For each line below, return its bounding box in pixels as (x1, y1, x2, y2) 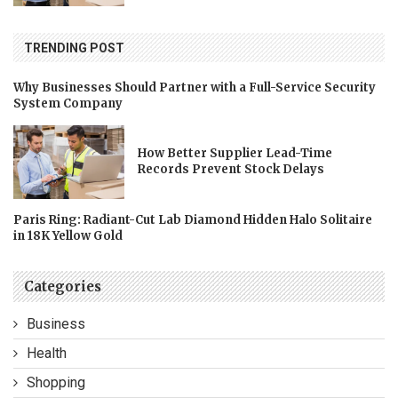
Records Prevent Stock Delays (138, 162, 325, 178)
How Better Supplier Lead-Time (138, 146, 333, 162)
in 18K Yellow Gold (13, 227, 123, 243)
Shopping (27, 373, 85, 391)
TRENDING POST (24, 41, 124, 56)
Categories (24, 277, 101, 295)
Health (27, 344, 67, 362)
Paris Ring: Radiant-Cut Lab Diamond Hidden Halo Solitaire (13, 211, 372, 227)
